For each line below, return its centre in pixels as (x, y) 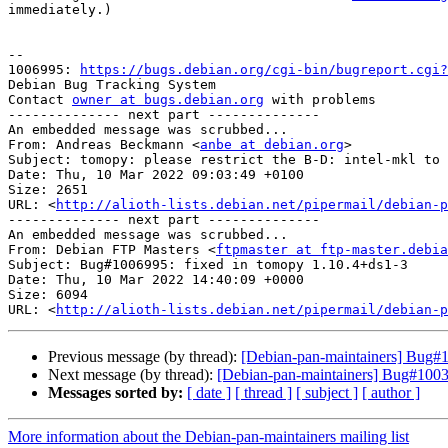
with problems (320, 100)
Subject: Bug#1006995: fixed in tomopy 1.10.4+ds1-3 (208, 265)
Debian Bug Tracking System (112, 85)
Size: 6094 (48, 295)
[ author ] (391, 393)
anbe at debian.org (272, 145)
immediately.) (60, 10)
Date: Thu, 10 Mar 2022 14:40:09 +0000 (156, 280)
